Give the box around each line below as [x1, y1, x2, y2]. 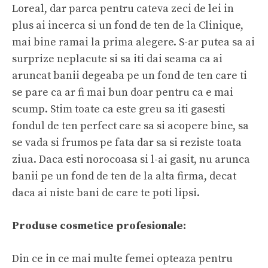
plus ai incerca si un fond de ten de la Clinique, [12, 18, 243, 32]
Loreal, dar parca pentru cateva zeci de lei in [12, 1, 234, 16]
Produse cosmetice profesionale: [12, 218, 186, 233]
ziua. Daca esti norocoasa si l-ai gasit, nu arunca [12, 152, 250, 166]
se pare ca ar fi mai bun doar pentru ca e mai [12, 85, 233, 99]
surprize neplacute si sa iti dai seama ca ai [12, 51, 223, 66]
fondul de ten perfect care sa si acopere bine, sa [12, 118, 249, 133]
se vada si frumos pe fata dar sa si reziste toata [12, 135, 242, 150]
